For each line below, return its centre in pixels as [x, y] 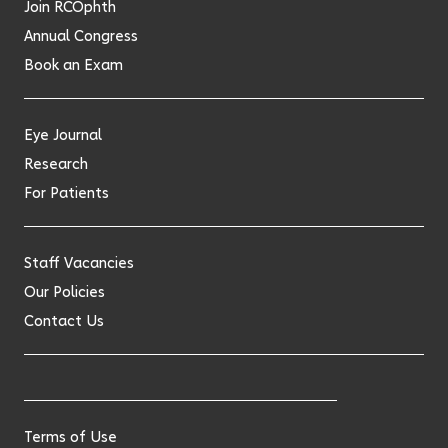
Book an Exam [73, 64]
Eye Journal [63, 134]
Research [56, 163]
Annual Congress [81, 35]
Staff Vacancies [79, 262]
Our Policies [64, 291]
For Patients [66, 192]
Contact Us [64, 320]
